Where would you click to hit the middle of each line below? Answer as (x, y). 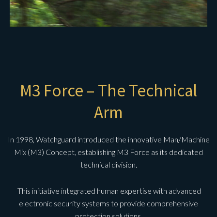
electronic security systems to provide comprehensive (108, 203)
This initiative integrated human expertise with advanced (108, 190)
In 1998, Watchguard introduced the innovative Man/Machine (108, 139)
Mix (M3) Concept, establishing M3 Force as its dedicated (108, 152)
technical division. (108, 164)
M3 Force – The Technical (108, 90)
